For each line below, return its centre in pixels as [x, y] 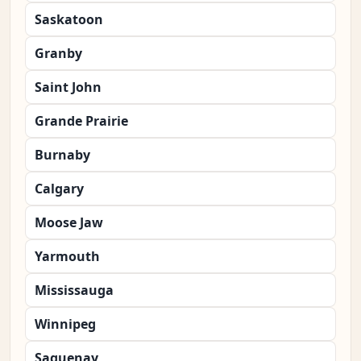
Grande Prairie [81, 121]
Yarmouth [67, 257]
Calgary [59, 189]
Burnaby [62, 155]
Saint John [68, 87]
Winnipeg [65, 324]
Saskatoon [69, 20]
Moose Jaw [69, 223]
